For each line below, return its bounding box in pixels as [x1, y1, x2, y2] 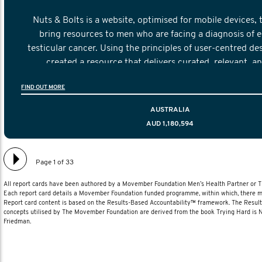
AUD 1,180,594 [146, 120, 194, 127]
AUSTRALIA [150, 106, 190, 113]
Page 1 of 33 [36, 158, 74, 166]
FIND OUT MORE [21, 84, 65, 91]
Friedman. [4, 218, 31, 225]
